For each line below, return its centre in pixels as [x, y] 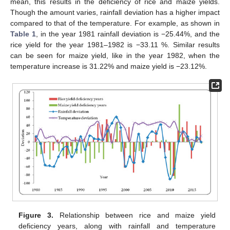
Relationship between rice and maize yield [134, 215]
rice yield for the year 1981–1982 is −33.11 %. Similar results [115, 44]
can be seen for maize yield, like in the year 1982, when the [115, 55]
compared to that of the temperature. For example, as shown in [115, 23]
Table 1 [23, 34]
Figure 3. [36, 215]
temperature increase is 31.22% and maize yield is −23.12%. [109, 66]
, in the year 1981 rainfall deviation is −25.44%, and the [128, 34]
